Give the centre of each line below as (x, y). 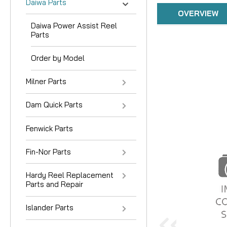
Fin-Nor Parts (48, 152)
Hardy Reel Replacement (70, 175)
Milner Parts (46, 82)
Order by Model (58, 58)
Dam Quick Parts (54, 105)
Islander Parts (50, 208)
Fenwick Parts (49, 128)
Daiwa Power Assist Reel (74, 25)
